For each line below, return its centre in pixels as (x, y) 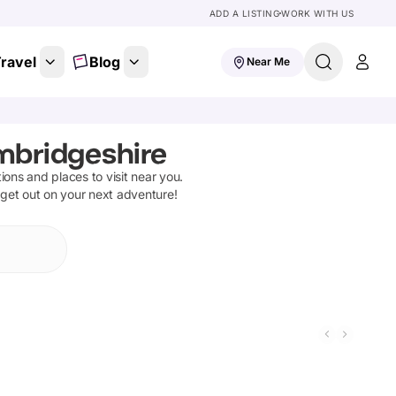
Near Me (268, 61)
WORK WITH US (317, 13)
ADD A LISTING (244, 13)
